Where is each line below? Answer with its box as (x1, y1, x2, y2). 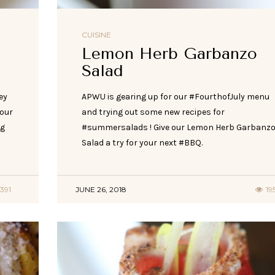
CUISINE (81, 29, 111, 39)
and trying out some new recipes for (81, 106, 225, 117)
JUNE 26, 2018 (75, 184, 126, 194)
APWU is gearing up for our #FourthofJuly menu (81, 91, 269, 102)
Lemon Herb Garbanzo (81, 44, 257, 63)
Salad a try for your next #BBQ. (81, 137, 203, 148)
